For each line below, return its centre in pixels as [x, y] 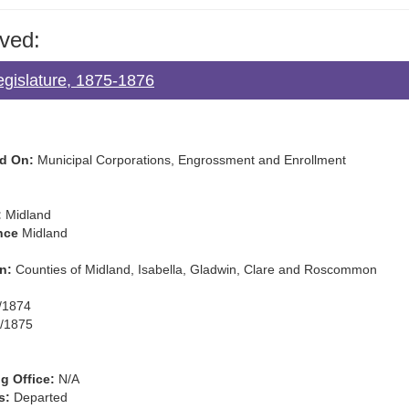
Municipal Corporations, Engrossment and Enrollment [190, 160]
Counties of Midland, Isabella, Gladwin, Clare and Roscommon [194, 269]
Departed [39, 397]
